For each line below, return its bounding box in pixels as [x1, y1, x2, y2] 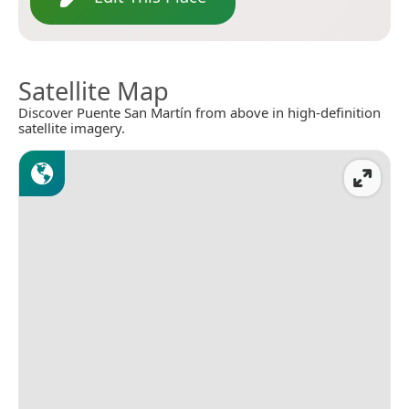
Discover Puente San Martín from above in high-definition [18, 102, 381, 121]
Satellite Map [18, 73, 169, 108]
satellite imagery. [18, 118, 125, 137]
